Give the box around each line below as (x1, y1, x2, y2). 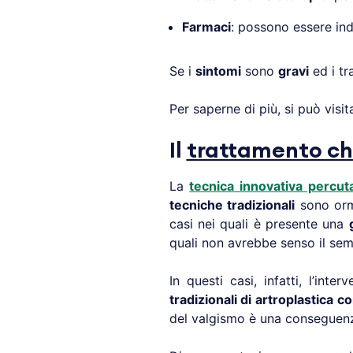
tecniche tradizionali (169, 197, 295, 214)
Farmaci (181, 19, 231, 35)
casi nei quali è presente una (169, 216, 349, 232)
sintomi (195, 63, 241, 80)
